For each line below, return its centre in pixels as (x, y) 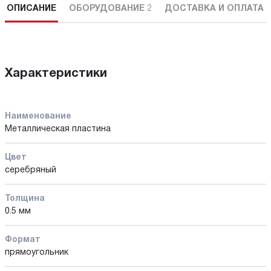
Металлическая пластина (58, 129)
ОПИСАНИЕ (31, 8)
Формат (23, 240)
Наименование (38, 116)
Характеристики (56, 73)
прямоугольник (37, 252)
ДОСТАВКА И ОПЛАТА (214, 8)
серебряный (31, 170)
